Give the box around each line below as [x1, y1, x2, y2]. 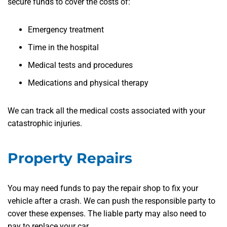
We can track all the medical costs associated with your [8, 106, 205, 116]
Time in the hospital [28, 43, 99, 53]
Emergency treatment [28, 25, 104, 35]
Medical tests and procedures [28, 60, 133, 70]
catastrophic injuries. [8, 119, 82, 129]
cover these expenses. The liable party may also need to [8, 209, 206, 219]
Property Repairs [8, 149, 132, 167]
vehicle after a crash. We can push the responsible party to [8, 196, 215, 206]
